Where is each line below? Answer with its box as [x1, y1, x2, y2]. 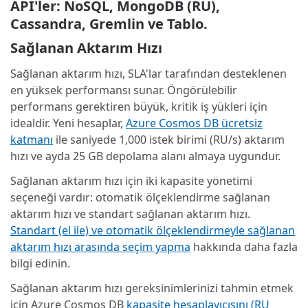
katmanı [10, 131, 53, 147]
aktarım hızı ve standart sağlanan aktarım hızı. [10, 206, 250, 221]
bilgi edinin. [10, 255, 70, 271]
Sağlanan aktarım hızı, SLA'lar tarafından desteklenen [10, 65, 287, 81]
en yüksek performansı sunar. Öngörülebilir [10, 82, 237, 98]
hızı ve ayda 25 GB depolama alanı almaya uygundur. [10, 148, 280, 164]
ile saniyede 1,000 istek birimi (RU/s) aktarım [53, 131, 285, 147]
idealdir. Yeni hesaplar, [10, 115, 126, 131]
